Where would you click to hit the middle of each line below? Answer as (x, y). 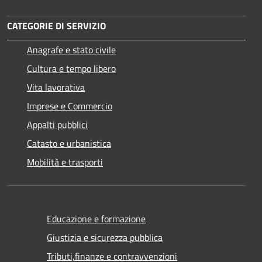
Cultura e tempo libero (71, 68)
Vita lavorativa (56, 87)
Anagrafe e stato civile (71, 49)
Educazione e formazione (96, 218)
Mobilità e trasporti (65, 162)
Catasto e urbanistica (69, 143)
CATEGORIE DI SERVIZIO (56, 25)
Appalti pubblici (57, 124)
